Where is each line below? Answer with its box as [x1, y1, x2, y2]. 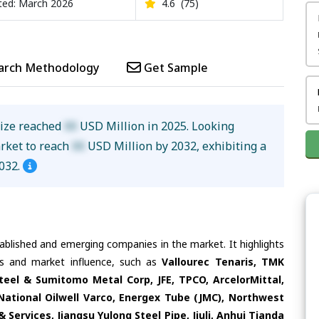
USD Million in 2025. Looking [77, 117, 235, 134]
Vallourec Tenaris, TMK [162, 255, 285, 269]
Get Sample [141, 59, 208, 75]
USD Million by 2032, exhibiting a [85, 137, 267, 154]
